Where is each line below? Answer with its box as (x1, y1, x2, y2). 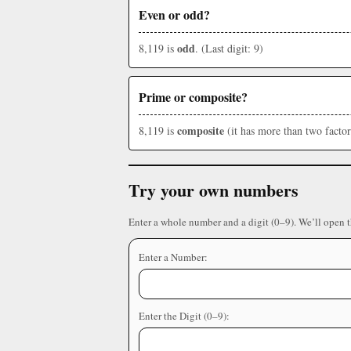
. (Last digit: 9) (195, 41, 263, 56)
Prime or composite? (139, 88, 248, 107)
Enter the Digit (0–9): (139, 309, 230, 324)
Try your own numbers (128, 177, 299, 204)
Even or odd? (139, 5, 210, 24)
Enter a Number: (139, 250, 208, 265)
